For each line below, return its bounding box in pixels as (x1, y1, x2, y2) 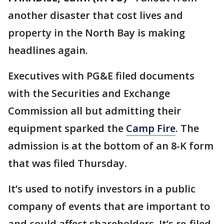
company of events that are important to (8, 199, 210, 213)
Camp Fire (126, 121, 175, 135)
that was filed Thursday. (8, 156, 127, 170)
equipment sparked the (8, 121, 126, 135)
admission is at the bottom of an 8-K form (8, 139, 213, 152)
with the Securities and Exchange (8, 86, 170, 100)
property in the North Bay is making (8, 26, 185, 39)
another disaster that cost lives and (8, 8, 183, 22)
